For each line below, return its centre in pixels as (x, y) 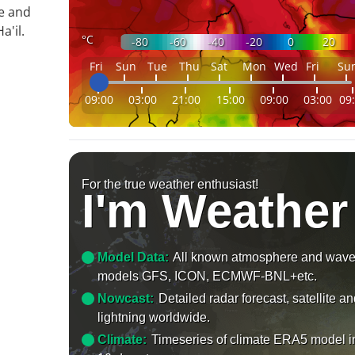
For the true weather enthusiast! (170, 184)
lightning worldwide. (154, 317)
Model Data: (134, 257)
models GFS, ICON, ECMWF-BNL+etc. (208, 276)
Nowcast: (126, 298)
